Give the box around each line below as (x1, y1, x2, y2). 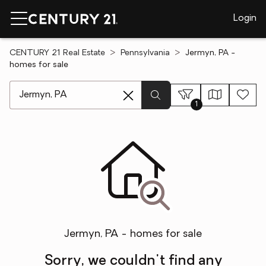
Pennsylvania (121, 49, 170, 58)
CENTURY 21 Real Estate (9, 49, 105, 58)
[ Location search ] (9, 82, 88, 91)
